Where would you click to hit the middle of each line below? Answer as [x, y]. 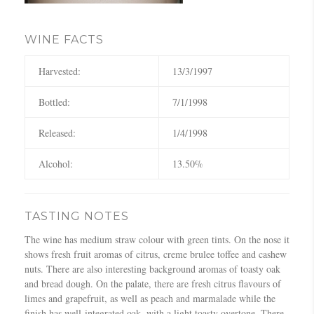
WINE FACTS [64, 39]
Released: [57, 132]
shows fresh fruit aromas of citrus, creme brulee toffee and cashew [156, 254]
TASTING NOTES [77, 216]
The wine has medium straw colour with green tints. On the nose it [157, 239]
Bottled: [55, 102]
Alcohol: [56, 163]
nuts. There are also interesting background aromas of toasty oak [152, 268]
